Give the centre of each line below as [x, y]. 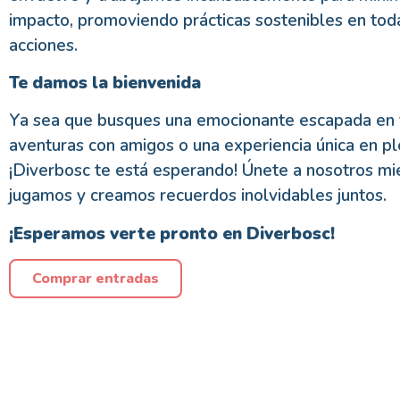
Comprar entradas [96, 279]
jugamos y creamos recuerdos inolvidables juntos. [198, 196]
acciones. [43, 45]
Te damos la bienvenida [105, 83]
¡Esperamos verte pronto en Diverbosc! [172, 233]
